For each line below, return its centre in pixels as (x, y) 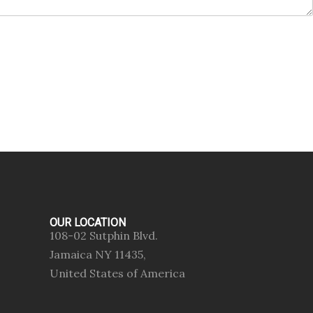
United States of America (117, 273)
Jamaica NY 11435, (98, 254)
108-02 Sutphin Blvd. (104, 235)
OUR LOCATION (88, 222)
